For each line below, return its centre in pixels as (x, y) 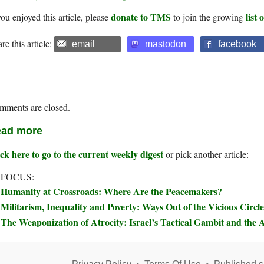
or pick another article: (206, 154)
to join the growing (208, 17)
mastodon (166, 44)
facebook (237, 44)
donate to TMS (141, 17)
